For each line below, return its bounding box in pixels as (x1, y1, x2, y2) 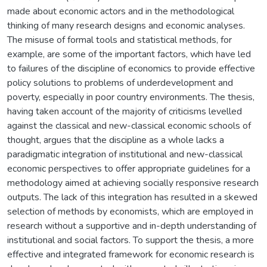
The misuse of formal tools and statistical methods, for (7, 33, 232, 46)
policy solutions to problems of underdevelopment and (7, 76, 233, 89)
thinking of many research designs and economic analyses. (7, 18, 245, 32)
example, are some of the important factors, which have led (7, 47, 251, 61)
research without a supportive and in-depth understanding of (7, 219, 256, 232)
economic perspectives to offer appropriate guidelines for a (7, 162, 250, 175)
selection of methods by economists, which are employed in (7, 204, 253, 218)
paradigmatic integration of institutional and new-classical (7, 147, 243, 161)
